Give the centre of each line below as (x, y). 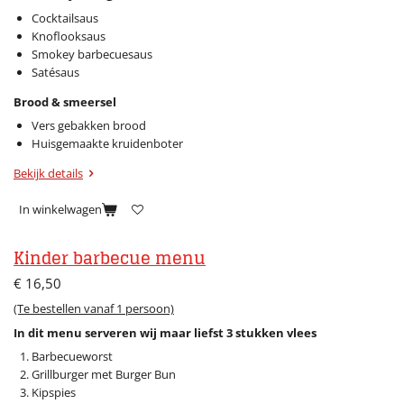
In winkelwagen (60, 209)
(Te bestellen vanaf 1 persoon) (94, 309)
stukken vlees (275, 332)
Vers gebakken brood (88, 126)
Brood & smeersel (65, 101)
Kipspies (55, 393)
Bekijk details (48, 174)
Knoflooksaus (69, 36)
